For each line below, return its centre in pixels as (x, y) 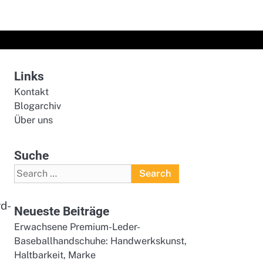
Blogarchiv (38, 106)
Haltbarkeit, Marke (55, 255)
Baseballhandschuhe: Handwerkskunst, (100, 241)
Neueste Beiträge (62, 211)
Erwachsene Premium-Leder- (77, 227)
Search (29, 171)
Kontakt (31, 92)
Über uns (33, 120)
